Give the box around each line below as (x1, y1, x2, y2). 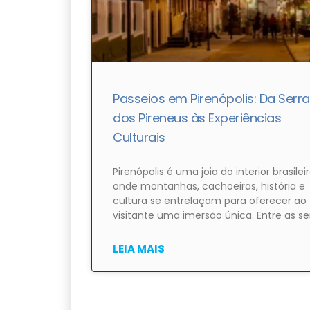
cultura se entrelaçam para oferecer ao (113, 194, 307, 208)
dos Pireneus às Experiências (113, 109, 281, 127)
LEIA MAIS (113, 241, 165, 257)
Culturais (113, 129, 165, 147)
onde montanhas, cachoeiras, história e (113, 179, 305, 194)
